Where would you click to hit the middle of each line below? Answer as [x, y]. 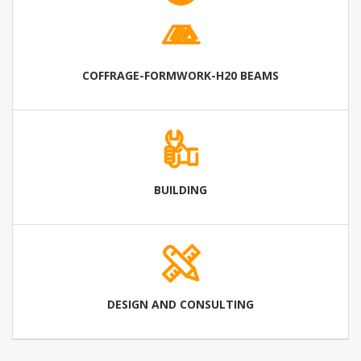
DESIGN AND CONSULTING [180, 304]
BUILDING [180, 189]
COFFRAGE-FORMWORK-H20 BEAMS [180, 75]
